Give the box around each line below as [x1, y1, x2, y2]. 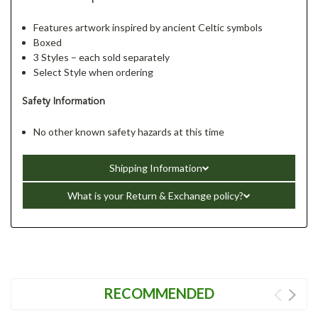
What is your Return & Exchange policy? [67, 189, 243, 202]
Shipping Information [109, 161, 202, 174]
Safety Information [22, 96, 105, 106]
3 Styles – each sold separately [33, 50, 170, 63]
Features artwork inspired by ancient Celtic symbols [33, 21, 263, 33]
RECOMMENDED [104, 284, 214, 302]
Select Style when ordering [33, 65, 154, 78]
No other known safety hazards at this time [33, 125, 225, 138]
